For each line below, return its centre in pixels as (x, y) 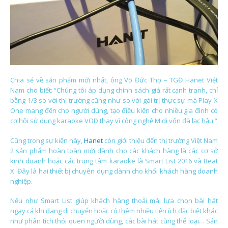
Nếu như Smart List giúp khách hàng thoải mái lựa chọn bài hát (114, 201)
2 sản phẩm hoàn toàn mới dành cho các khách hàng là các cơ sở (114, 150)
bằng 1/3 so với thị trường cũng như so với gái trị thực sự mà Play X (114, 101)
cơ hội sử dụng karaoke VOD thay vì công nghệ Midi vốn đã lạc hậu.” (114, 121)
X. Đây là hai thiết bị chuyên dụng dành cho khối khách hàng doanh (114, 171)
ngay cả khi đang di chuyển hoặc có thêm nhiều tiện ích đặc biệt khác (114, 211)
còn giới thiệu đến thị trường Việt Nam (161, 140)
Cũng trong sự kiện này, (47, 140)
